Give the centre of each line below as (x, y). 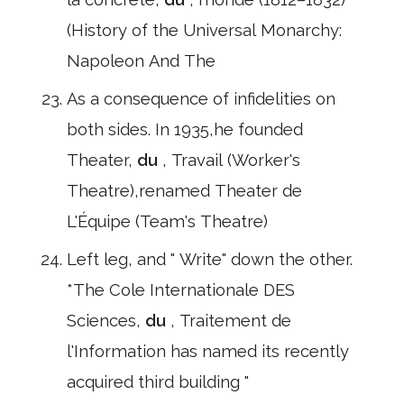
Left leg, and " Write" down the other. (210, 259)
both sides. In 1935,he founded (185, 129)
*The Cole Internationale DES (181, 290)
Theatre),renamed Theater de (184, 191)
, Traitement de (231, 321)
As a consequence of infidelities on (201, 99)
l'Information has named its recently (208, 351)
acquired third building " (158, 382)
